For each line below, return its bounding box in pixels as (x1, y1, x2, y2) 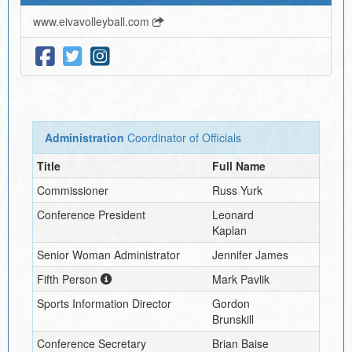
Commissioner (36, 181, 108, 198)
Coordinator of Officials (126, 129, 241, 145)
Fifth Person (36, 270, 97, 287)
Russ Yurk (211, 181, 262, 198)
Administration (44, 129, 124, 145)
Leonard (211, 206, 254, 222)
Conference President (36, 206, 145, 222)
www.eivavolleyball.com (33, 13, 149, 29)
